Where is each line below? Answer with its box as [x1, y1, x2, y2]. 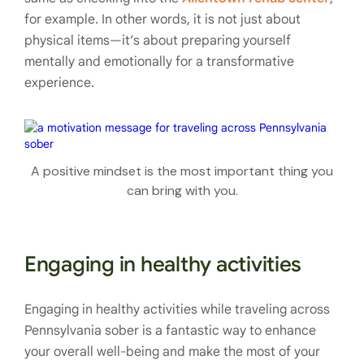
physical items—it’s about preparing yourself [24, 32, 291, 49]
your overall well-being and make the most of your [24, 344, 320, 361]
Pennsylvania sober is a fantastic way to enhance [24, 323, 316, 340]
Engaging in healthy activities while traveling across [24, 301, 330, 318]
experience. [24, 74, 94, 91]
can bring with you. [126, 182, 238, 200]
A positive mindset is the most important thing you [31, 162, 333, 180]
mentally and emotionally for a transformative [24, 53, 294, 70]
